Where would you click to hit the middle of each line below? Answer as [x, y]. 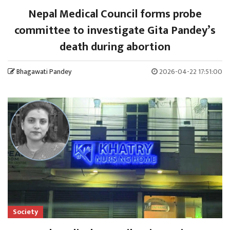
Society [25, 212]
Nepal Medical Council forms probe [115, 14]
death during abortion [115, 47]
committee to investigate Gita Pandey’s [115, 31]
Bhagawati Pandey [44, 72]
